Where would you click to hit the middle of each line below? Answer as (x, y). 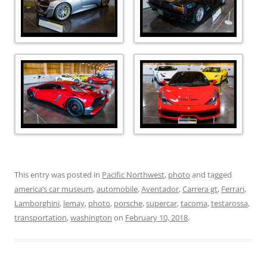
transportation (41, 217)
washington (91, 217)
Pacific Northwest (133, 174)
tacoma (194, 203)
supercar (162, 203)
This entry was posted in (58, 174)
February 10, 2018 (156, 217)
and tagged (211, 174)
